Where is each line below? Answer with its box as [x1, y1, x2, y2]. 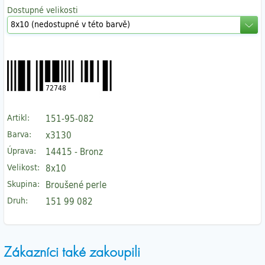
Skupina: [7, 177, 40, 190]
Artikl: [7, 111, 30, 124]
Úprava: [7, 144, 36, 157]
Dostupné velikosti [7, 4, 78, 17]
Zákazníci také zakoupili [4, 243, 140, 261]
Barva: [7, 128, 31, 141]
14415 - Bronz [46, 144, 103, 159]
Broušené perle [46, 177, 106, 192]
